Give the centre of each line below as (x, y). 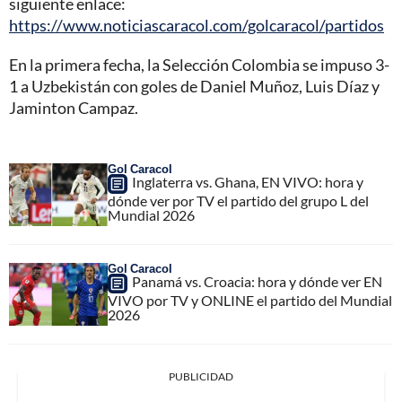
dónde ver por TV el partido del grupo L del (238, 201)
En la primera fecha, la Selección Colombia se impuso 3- (199, 65)
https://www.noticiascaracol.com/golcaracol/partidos (197, 26)
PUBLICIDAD (201, 377)
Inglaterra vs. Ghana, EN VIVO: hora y (248, 182)
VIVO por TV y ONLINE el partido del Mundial (250, 301)
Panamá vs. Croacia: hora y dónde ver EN (257, 282)
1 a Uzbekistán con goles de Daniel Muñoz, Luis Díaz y (194, 87)
